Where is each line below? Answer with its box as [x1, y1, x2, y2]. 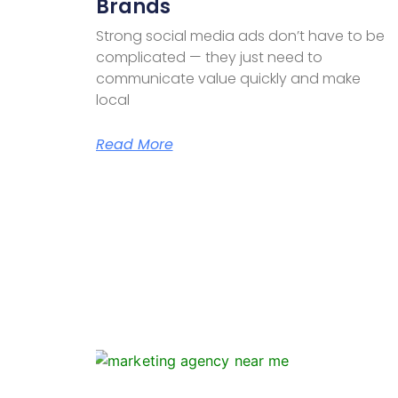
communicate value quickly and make [95, 68, 361, 89]
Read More [95, 133, 173, 155]
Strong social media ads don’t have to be [95, 25, 385, 46]
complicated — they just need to [95, 46, 322, 68]
